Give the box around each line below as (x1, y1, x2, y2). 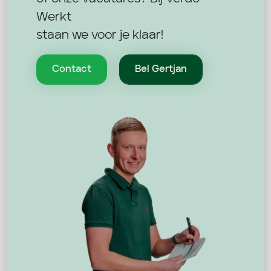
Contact (52, 64, 91, 74)
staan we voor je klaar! (36, 29, 163, 42)
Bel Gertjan (135, 64, 187, 74)
